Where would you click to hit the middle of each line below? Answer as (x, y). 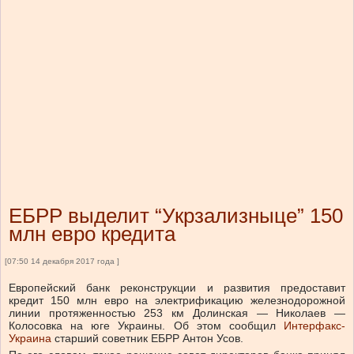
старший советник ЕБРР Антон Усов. (147, 339)
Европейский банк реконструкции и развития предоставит (177, 288)
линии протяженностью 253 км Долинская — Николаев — (177, 313)
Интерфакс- (314, 326)
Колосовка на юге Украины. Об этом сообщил (146, 326)
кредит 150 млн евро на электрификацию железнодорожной (177, 301)
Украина (30, 339)
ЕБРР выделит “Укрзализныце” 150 (176, 216)
